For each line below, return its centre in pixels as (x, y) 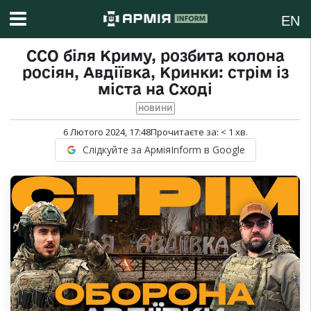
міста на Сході (155, 89)
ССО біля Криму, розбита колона (155, 56)
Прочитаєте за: (185, 132)
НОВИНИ (155, 109)
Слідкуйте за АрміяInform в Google (163, 150)
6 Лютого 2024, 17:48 (107, 132)
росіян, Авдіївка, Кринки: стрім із (155, 73)
